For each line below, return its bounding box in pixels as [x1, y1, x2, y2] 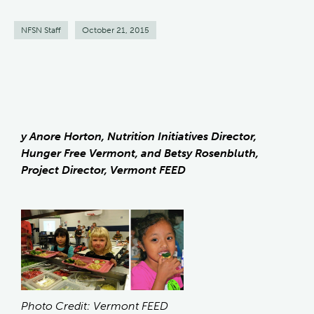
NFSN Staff [21, 25, 61, 35]
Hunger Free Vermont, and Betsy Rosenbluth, [21, 146, 259, 160]
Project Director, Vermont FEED [21, 163, 186, 177]
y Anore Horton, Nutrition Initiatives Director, [21, 129, 257, 143]
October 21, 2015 [82, 25, 149, 35]
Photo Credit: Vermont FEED [21, 299, 168, 313]
